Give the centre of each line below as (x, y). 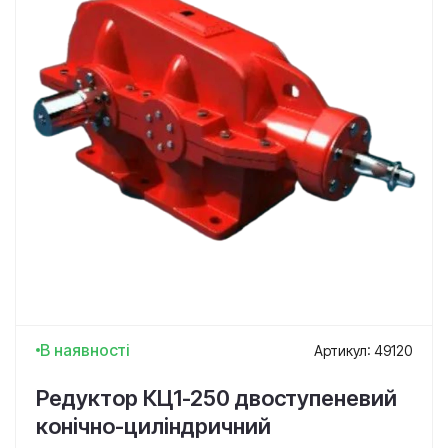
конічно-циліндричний (153, 426)
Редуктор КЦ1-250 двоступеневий (216, 398)
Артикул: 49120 (363, 350)
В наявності (85, 350)
